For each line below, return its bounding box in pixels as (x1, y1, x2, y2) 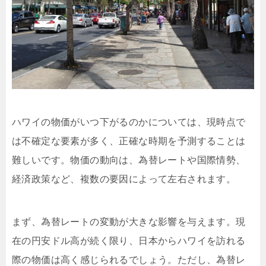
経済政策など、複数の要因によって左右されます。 (12, 173, 236, 184)
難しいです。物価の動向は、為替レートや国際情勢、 (12, 154, 246, 165)
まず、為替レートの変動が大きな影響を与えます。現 (12, 216, 246, 227)
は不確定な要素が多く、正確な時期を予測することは (12, 135, 246, 146)
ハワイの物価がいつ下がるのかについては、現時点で (12, 116, 246, 127)
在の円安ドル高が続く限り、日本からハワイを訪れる (12, 235, 246, 246)
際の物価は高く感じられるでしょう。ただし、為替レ (12, 254, 246, 265)
